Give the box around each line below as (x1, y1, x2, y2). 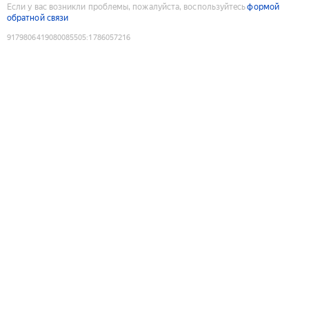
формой (247, 1, 279, 12)
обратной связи (7, 12, 69, 23)
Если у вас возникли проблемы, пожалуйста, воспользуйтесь (7, 1, 246, 12)
